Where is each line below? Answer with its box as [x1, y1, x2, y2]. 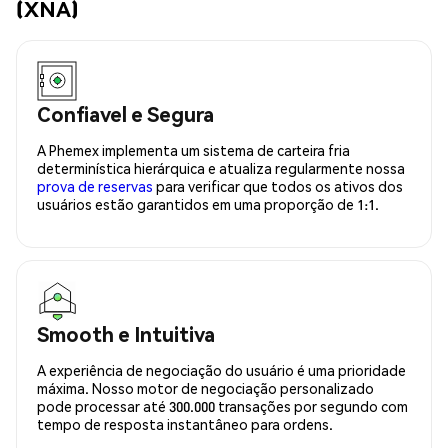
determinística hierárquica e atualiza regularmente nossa [37, 158, 405, 177]
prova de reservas [37, 176, 153, 195]
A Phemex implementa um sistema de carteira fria [37, 140, 350, 159]
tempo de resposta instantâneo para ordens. [37, 414, 333, 433]
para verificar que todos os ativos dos [153, 176, 403, 195]
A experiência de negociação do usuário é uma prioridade [37, 360, 406, 379]
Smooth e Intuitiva [37, 320, 215, 347]
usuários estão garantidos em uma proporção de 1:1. [37, 194, 379, 213]
